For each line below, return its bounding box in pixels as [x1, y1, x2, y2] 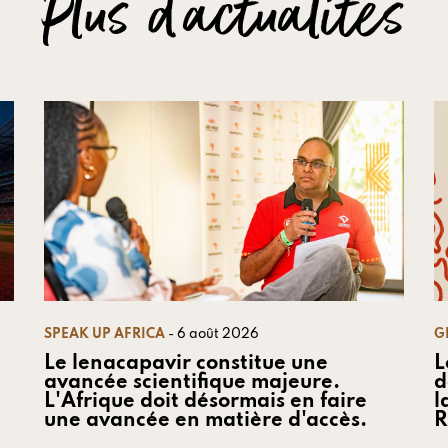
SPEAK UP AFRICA [44, 327, 165, 341]
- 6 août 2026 [168, 327, 259, 341]
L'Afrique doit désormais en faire [44, 391, 367, 412]
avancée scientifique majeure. [44, 372, 340, 393]
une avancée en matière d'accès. [44, 410, 372, 431]
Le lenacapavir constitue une [44, 353, 328, 374]
